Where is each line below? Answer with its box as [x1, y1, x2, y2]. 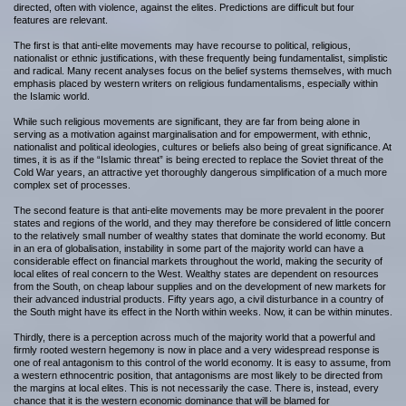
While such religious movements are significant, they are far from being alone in [14, 116, 360, 127]
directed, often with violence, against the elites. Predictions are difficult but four [14, 2, 354, 13]
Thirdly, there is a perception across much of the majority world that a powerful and [14, 332, 375, 343]
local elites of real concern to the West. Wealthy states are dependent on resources [14, 268, 379, 279]
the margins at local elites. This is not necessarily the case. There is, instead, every [14, 382, 379, 393]
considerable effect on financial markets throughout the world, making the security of [14, 256, 382, 266]
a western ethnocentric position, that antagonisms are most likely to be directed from [14, 370, 382, 381]
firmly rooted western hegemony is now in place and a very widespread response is [14, 344, 380, 355]
